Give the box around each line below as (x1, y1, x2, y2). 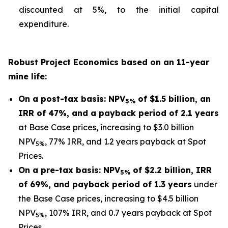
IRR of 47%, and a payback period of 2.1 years (18, 108, 219, 118)
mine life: (8, 71, 49, 81)
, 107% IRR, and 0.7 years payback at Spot (45, 208, 212, 218)
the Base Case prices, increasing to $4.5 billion (18, 193, 198, 204)
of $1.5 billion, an (135, 94, 211, 104)
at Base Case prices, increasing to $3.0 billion (18, 122, 194, 132)
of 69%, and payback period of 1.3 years (18, 179, 192, 189)
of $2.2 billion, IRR (130, 165, 212, 175)
